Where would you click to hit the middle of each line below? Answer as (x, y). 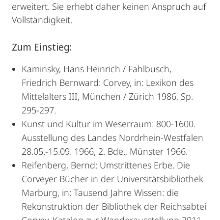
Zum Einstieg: (42, 47)
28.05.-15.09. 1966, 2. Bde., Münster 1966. (105, 151)
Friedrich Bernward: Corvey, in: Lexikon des (108, 82)
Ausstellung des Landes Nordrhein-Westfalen (112, 137)
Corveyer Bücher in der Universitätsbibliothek (112, 179)
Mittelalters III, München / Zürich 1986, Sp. (107, 96)
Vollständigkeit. (42, 20)
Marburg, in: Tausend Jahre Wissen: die (100, 192)
